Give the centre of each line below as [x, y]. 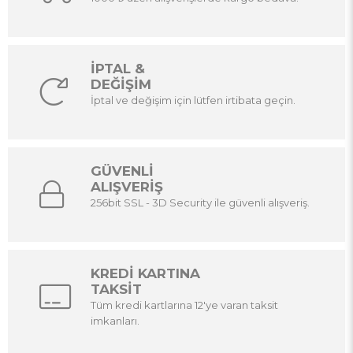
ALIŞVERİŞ [127, 187]
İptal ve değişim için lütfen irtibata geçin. [193, 100]
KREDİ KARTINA [145, 273]
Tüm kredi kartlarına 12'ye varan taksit [184, 305]
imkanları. [115, 321]
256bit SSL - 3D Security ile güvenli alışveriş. [200, 203]
